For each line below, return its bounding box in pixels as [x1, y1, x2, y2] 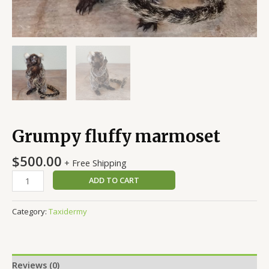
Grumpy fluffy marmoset [12, 126, 220, 147]
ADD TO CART [88, 175, 139, 186]
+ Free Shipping [64, 156, 127, 169]
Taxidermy [49, 206, 87, 217]
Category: [12, 206, 49, 217]
